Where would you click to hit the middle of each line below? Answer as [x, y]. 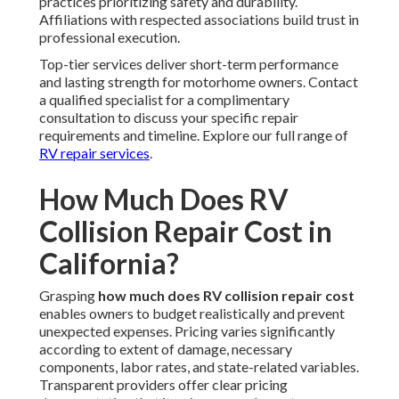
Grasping [69, 296]
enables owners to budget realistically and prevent [192, 313]
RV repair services [94, 153]
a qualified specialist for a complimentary [164, 100]
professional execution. [110, 37]
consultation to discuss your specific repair [169, 118]
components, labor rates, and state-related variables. [199, 367]
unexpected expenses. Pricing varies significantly [187, 331]
